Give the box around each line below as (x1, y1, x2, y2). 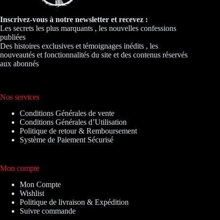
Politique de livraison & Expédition (20, 198, 129, 207)
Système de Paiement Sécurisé (20, 136, 113, 144)
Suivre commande (20, 207, 76, 216)
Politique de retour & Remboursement (20, 127, 137, 136)
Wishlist (20, 189, 44, 198)
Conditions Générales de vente (20, 109, 114, 118)
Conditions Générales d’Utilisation (20, 118, 127, 127)
